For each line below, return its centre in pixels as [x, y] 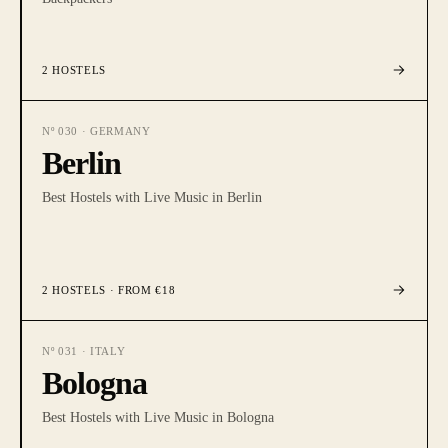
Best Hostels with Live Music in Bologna [158, 417]
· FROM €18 [140, 290]
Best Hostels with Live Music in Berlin [152, 197]
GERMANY [120, 131]
